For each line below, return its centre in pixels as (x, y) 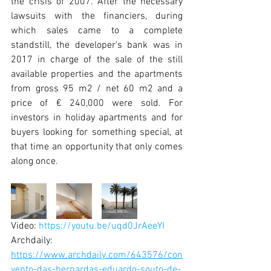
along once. (36, 161)
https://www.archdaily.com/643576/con (97, 255)
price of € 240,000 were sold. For (97, 103)
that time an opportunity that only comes (97, 147)
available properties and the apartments (97, 74)
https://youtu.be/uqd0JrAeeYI (102, 226)
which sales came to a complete (97, 31)
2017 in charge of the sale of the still (97, 60)
